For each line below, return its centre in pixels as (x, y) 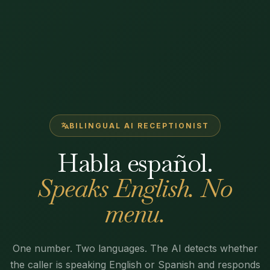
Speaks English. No (135, 188)
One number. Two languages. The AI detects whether (135, 248)
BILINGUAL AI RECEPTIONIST (139, 126)
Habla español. (135, 163)
